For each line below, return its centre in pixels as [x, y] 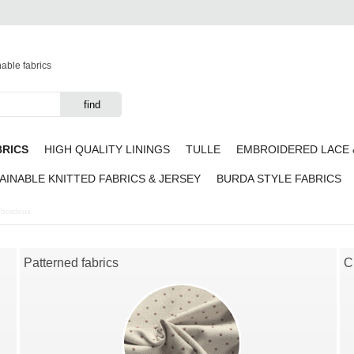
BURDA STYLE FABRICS [279, 179]
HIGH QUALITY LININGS [107, 150]
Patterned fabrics [71, 263]
